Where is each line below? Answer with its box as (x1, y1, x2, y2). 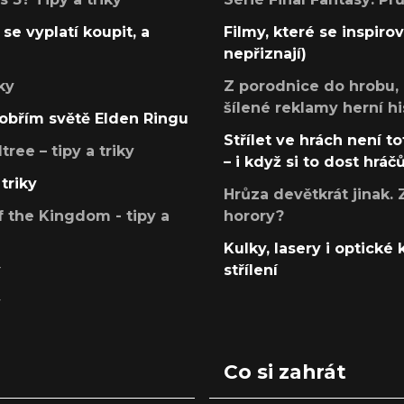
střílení (224, 262, 278, 280)
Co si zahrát (224, 360, 346, 384)
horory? (224, 207, 284, 225)
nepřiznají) (224, 45, 307, 63)
